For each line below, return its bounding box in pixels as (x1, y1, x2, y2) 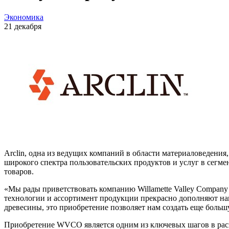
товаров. (4, 167, 34, 176)
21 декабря (4, 21, 41, 31)
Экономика (4, 12, 43, 21)
